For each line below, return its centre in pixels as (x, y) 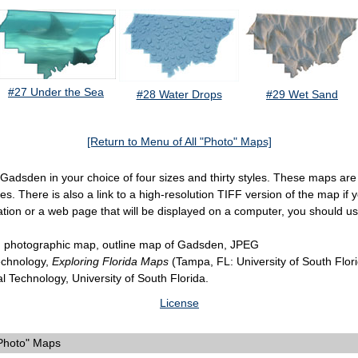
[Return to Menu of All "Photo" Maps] (179, 142)
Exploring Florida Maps (110, 262)
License (179, 303)
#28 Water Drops (179, 95)
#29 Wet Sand (302, 95)
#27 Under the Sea (56, 92)
